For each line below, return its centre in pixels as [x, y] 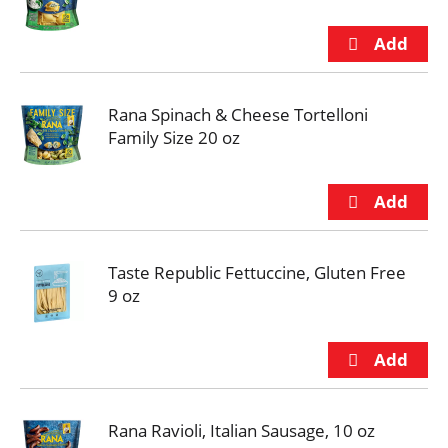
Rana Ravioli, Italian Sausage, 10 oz [241, 430]
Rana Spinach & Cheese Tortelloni [238, 114]
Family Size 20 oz [174, 137]
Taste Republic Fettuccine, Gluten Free [257, 272]
